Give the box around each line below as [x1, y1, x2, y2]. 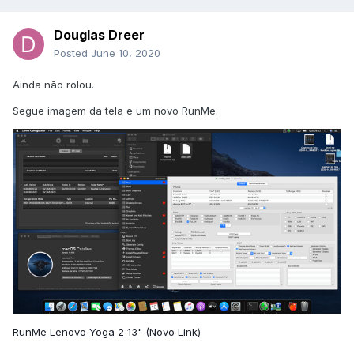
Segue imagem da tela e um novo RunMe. [13, 104, 218, 118]
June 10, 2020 [91, 47, 160, 60]
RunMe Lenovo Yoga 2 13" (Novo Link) [13, 326, 201, 339]
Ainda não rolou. [13, 78, 94, 92]
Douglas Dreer [54, 27, 145, 43]
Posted [54, 47, 91, 60]
